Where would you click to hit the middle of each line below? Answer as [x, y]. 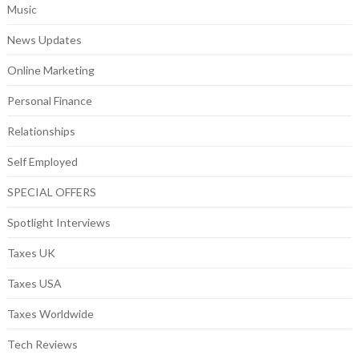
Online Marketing [50, 70]
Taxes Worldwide [50, 313]
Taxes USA [34, 283]
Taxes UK [31, 252]
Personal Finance [49, 100]
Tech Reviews [42, 344]
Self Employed [42, 161]
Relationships [41, 131]
